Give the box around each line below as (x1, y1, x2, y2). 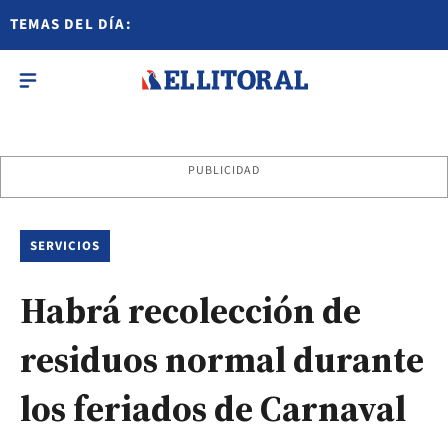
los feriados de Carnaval (20, 384, 406, 433)
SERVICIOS (30, 237, 101, 255)
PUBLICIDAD (187, 162, 261, 179)
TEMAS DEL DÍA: (10, 14, 132, 35)
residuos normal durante (20, 335, 424, 384)
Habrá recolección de (20, 286, 361, 335)
